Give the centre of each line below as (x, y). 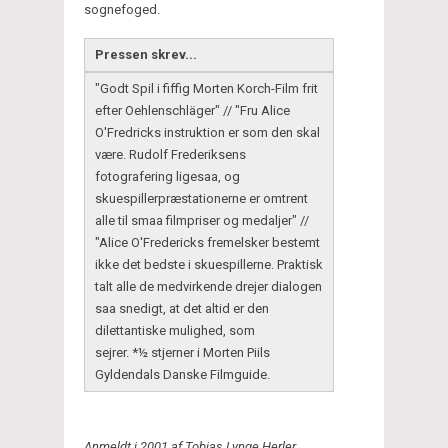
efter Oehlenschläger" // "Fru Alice (192, 110)
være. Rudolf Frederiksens (170, 154)
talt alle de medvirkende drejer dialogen (208, 286)
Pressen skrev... (146, 54)
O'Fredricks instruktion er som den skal (207, 132)
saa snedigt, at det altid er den (182, 308)
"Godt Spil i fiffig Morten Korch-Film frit (206, 88)
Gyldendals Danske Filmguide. (182, 374)
